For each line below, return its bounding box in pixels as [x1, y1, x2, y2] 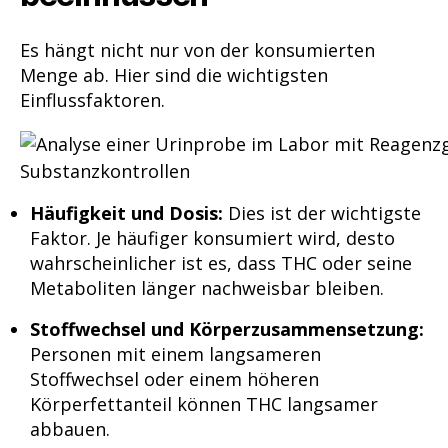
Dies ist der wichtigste [223, 201, 421, 226]
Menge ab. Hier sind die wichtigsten [20, 62, 328, 87]
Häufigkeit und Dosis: [30, 201, 223, 226]
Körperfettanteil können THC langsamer [30, 392, 378, 417]
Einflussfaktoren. [20, 87, 165, 112]
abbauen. [30, 417, 110, 442]
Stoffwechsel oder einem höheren [30, 367, 319, 392]
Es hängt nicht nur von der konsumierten [20, 37, 375, 62]
